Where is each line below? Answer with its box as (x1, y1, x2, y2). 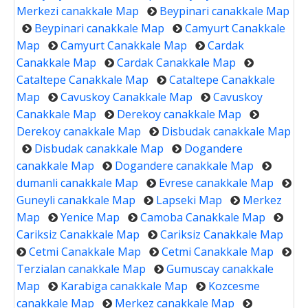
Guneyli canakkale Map (16, 192, 135, 208)
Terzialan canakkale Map (16, 261, 146, 276)
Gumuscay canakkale (166, 261, 274, 276)
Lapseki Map (156, 192, 222, 208)
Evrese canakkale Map (159, 175, 274, 190)
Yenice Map (60, 209, 120, 225)
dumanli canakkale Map (16, 175, 138, 190)
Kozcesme (208, 278, 260, 294)
